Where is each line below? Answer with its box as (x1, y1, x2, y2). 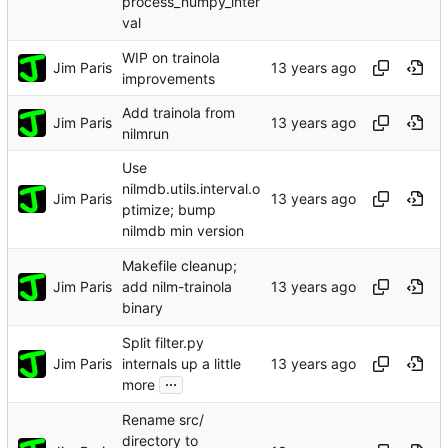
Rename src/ (122, 410, 204, 428)
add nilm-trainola (122, 277, 232, 295)
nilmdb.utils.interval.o (122, 179, 260, 197)
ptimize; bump (122, 201, 216, 219)
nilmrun (122, 124, 169, 142)
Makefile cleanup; (122, 256, 237, 274)
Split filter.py (122, 333, 204, 351)
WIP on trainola (122, 48, 220, 66)
